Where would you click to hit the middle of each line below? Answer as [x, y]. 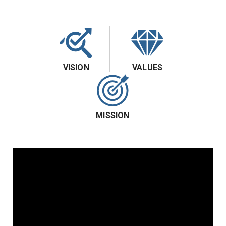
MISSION [113, 115]
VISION [76, 67]
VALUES [148, 67]
